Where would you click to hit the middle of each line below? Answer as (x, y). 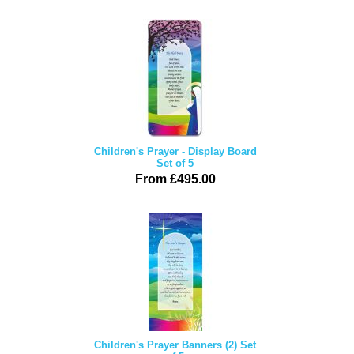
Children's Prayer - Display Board (175, 151)
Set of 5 (175, 163)
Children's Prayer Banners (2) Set (175, 345)
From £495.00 (175, 179)
